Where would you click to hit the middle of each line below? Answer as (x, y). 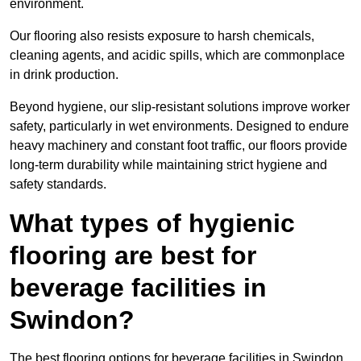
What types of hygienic (152, 224)
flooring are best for (133, 256)
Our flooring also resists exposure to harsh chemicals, (162, 36)
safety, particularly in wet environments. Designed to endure (179, 127)
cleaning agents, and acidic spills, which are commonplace (177, 56)
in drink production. (64, 75)
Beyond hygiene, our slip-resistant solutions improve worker (180, 107)
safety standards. (58, 185)
